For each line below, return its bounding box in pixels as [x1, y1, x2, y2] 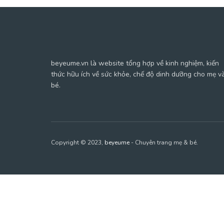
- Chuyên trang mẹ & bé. [129, 138, 198, 146]
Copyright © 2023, [51, 138, 104, 146]
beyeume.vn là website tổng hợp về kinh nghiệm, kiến [51, 58, 219, 68]
